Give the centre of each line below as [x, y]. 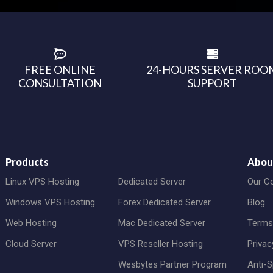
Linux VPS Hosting [42, 181]
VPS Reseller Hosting [160, 243]
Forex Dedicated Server [164, 202]
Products [27, 161]
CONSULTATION [60, 83]
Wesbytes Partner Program [172, 264]
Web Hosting [31, 223]
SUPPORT [212, 83]
